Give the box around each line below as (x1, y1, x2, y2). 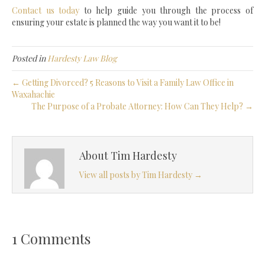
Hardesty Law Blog (47, 53, 117, 64)
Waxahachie (12, 89, 55, 101)
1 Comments (12, 229, 91, 248)
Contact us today (12, 5, 80, 17)
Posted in (12, 53, 47, 64)
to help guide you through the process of (79, 5, 254, 17)
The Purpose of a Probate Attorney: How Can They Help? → (31, 101, 253, 112)
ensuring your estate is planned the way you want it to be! (12, 17, 221, 28)
